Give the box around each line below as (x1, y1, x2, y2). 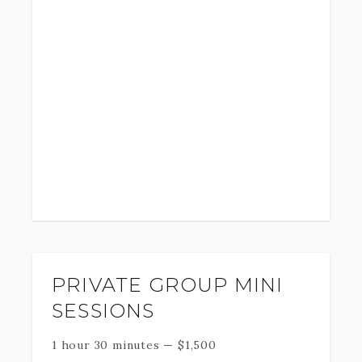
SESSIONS (52, 299, 155, 322)
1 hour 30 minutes (52, 338, 160, 352)
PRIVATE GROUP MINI (52, 273, 284, 297)
